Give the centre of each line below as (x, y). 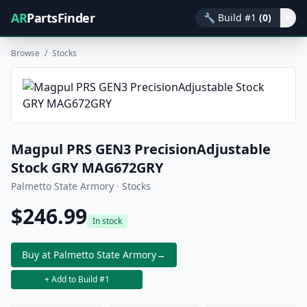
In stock (107, 221)
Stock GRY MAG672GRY (87, 168)
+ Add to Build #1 (77, 279)
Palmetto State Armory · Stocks (81, 186)
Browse (25, 53)
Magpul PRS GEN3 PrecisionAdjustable (141, 149)
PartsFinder (61, 18)
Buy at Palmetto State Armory (89, 255)
